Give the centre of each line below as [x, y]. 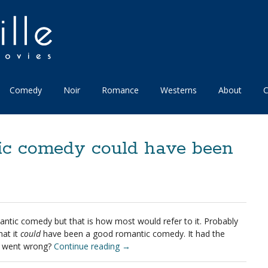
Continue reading [88, 246]
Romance [120, 90]
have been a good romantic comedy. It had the [133, 234]
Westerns [179, 90]
